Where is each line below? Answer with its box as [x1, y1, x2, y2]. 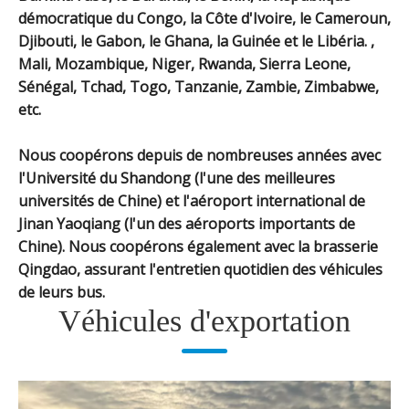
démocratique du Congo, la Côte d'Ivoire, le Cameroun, [18, 7, 391, 28]
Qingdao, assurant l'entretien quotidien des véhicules [18, 258, 383, 279]
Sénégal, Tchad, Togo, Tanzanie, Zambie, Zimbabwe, [18, 76, 379, 97]
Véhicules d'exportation [58, 303, 351, 338]
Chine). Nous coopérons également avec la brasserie [18, 236, 378, 257]
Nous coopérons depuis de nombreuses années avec [18, 144, 381, 165]
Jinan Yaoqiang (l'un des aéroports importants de [18, 213, 355, 234]
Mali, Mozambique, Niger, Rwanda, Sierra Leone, [18, 53, 351, 74]
